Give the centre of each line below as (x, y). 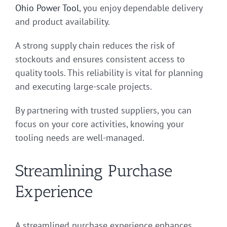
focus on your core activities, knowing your (100, 124)
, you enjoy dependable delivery (141, 8)
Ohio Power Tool (47, 8)
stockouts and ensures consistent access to (100, 59)
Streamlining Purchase (94, 171)
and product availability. (63, 22)
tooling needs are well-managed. (80, 138)
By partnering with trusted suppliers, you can (103, 110)
